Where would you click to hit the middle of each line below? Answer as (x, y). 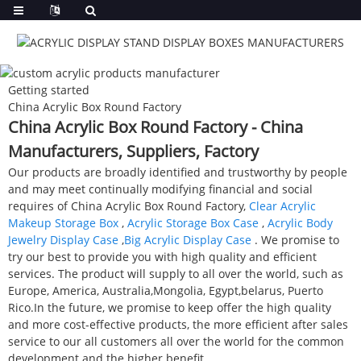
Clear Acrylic (282, 205)
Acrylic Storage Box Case (193, 222)
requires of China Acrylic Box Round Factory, (129, 205)
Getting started (49, 89)
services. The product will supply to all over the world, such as (176, 273)
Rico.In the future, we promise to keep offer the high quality (170, 307)
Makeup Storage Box (63, 222)
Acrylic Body (300, 222)
